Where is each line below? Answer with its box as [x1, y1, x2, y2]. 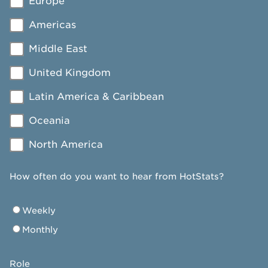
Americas [29, 19, 76, 31]
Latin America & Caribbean [29, 91, 164, 102]
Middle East [29, 43, 87, 54]
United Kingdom [29, 67, 111, 78]
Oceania [29, 115, 70, 126]
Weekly [22, 205, 56, 215]
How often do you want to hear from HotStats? [10, 171, 224, 181]
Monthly [22, 224, 58, 234]
